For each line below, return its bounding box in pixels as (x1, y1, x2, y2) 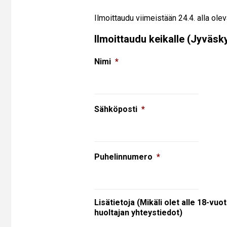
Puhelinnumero (94, 152, 153, 162)
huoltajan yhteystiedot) (94, 208, 183, 217)
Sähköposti (94, 104, 138, 114)
